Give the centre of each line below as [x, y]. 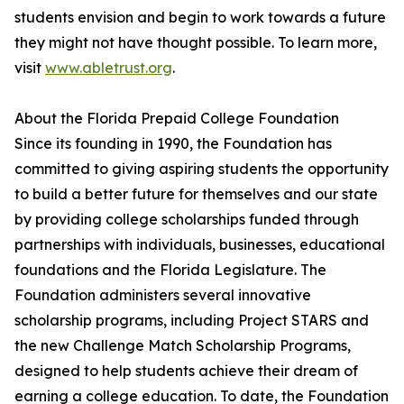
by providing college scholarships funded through [187, 220]
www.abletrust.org [109, 68]
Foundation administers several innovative [163, 295]
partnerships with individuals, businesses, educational [200, 245]
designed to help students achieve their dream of [186, 371]
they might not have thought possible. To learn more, [196, 43]
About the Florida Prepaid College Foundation [177, 119]
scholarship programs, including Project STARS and [192, 321]
